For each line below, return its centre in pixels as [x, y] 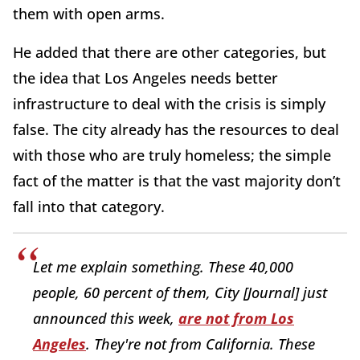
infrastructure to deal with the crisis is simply [169, 103]
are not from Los [236, 318]
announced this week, [106, 318]
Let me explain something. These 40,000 [163, 266]
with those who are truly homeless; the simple [172, 155]
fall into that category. [89, 206]
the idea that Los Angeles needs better [145, 78]
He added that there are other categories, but [170, 52]
